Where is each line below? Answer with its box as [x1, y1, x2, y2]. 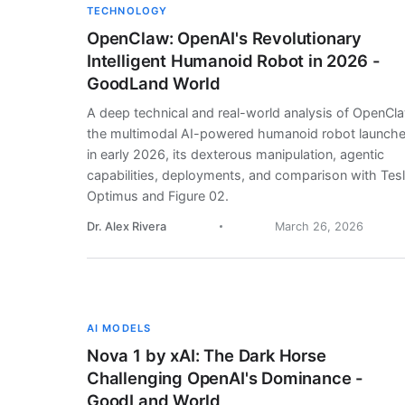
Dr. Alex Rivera [87, 220, 166, 234]
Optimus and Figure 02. [87, 188, 229, 204]
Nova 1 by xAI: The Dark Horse [87, 345, 326, 366]
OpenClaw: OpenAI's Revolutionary [87, 28, 363, 49]
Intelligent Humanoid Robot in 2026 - [87, 51, 381, 71]
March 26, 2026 [275, 220, 364, 234]
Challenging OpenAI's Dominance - [87, 368, 364, 389]
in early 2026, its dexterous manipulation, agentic [87, 146, 384, 163]
